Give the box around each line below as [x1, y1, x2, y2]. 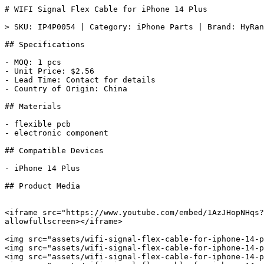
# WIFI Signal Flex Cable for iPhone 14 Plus [5, 5, 207, 14]
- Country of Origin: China [5, 84, 127, 93]
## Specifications [5, 40, 85, 49]
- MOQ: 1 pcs [5, 58, 61, 67]
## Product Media [5, 181, 80, 190]
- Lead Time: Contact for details [5, 75, 156, 84]
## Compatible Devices [5, 146, 104, 155]
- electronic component [5, 128, 108, 137]
